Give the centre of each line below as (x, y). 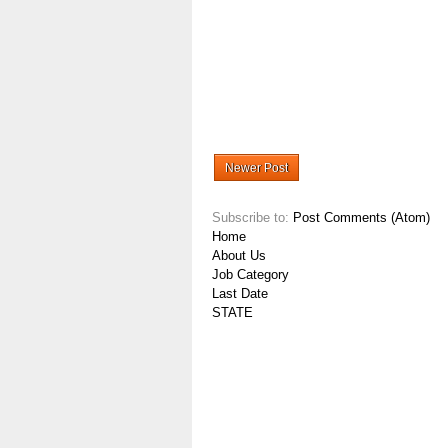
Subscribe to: (252, 218)
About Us (239, 256)
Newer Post (256, 168)
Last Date (240, 294)
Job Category (250, 275)
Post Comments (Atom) (361, 218)
